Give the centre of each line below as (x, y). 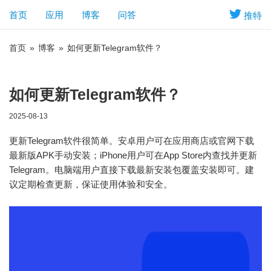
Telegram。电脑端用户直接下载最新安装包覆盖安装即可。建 (132, 170)
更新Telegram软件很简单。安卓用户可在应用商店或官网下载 (132, 141)
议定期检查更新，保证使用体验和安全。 (91, 184)
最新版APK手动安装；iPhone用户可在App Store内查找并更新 (133, 155)
